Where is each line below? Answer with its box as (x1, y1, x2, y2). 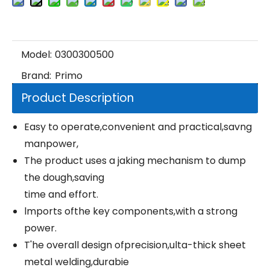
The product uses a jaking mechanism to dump (24, 154, 246, 168)
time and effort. (24, 187, 98, 202)
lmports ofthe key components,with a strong (24, 204, 237, 219)
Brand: (21, 69, 51, 83)
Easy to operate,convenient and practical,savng (24, 120, 252, 134)
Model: (21, 48, 52, 62)
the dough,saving (24, 171, 104, 185)
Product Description (22, 90, 134, 107)
